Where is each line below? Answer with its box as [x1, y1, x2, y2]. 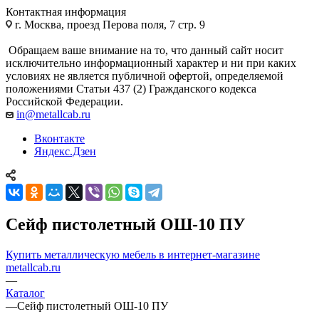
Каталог [6, 286, 45, 299]
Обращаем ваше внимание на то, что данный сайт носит [6, 43, 283, 56]
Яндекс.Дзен [34, 145, 96, 157]
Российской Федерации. [6, 95, 123, 108]
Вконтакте [34, 132, 85, 145]
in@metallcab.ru [16, 108, 90, 120]
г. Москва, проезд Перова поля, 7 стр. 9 [12, 18, 205, 31]
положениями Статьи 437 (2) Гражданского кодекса [6, 82, 256, 95]
